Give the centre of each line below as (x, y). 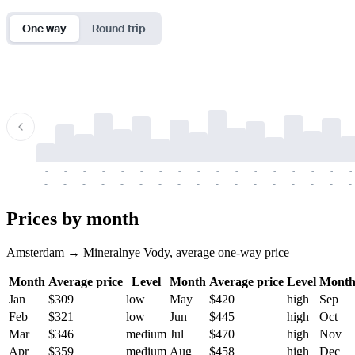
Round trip (119, 28)
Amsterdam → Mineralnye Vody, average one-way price (148, 252)
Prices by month (73, 218)
